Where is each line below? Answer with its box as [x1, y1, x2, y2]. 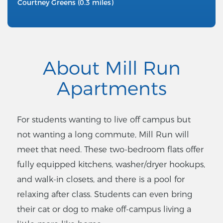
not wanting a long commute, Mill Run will [17, 129, 189, 140]
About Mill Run [42, 57, 181, 80]
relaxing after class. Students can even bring [17, 189, 192, 200]
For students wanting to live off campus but [17, 114, 191, 125]
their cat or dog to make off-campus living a [17, 204, 191, 215]
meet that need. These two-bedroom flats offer [17, 144, 204, 155]
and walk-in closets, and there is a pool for [17, 174, 185, 185]
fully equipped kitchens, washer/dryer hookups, [17, 159, 205, 170]
